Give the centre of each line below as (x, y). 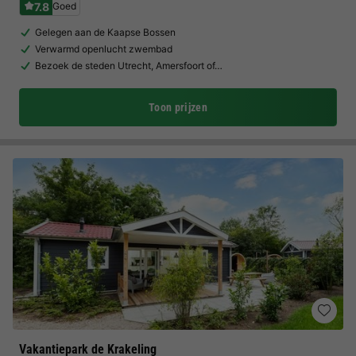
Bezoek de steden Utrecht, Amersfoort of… (129, 66)
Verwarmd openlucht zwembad (104, 49)
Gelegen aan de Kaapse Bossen (105, 32)
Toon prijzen (178, 107)
